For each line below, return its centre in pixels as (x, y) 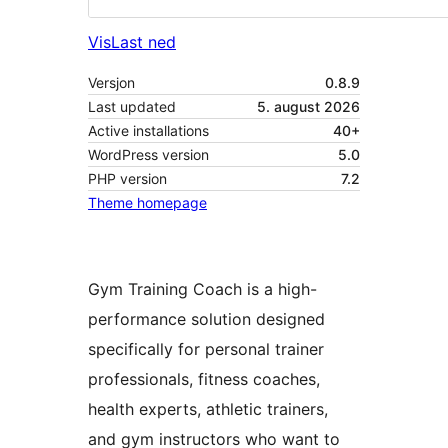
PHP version (127, 179)
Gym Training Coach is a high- (202, 289)
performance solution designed (206, 319)
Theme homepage (147, 203)
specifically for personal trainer (206, 349)
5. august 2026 (308, 107)
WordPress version (148, 155)
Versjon (111, 83)
